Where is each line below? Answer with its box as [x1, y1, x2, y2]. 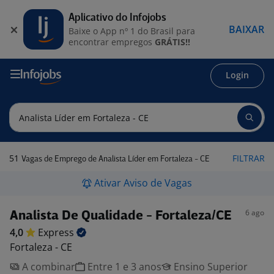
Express [38, 226, 76, 239]
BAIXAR [229, 22, 264, 36]
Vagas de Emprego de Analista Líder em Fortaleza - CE [21, 155, 210, 163]
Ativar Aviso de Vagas [94, 176, 192, 190]
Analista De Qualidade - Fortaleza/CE [10, 210, 232, 223]
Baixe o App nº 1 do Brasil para [68, 24, 195, 37]
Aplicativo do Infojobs [68, 12, 166, 23]
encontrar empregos [68, 35, 155, 48]
